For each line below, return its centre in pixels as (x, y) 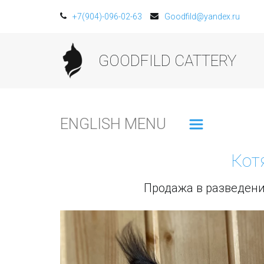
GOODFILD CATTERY (167, 61)
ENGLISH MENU (113, 124)
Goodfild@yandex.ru (202, 16)
